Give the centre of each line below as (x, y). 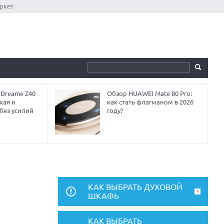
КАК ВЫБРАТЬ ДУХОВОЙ (135, 187)
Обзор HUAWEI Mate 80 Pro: (150, 93)
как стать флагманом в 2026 (150, 102)
